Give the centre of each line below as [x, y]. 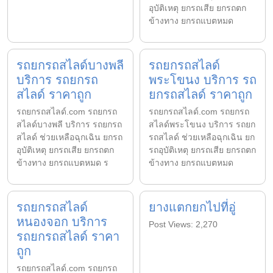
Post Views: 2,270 [183, 224]
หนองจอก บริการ [62, 222]
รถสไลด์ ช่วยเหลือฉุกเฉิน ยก [202, 137]
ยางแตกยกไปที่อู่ [192, 207]
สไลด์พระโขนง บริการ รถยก [202, 124]
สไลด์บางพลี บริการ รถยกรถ [69, 124]
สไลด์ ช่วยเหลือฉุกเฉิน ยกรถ [69, 137]
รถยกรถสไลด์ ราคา [68, 236]
